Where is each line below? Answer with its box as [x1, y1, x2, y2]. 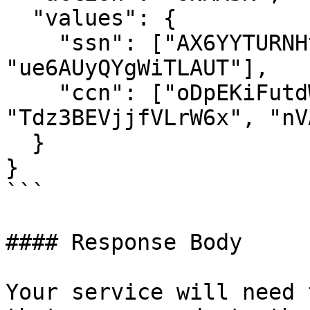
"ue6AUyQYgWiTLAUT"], [6, 55, 268, 80]
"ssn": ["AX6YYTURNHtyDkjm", [6, 30, 58, 55]
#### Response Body [6, 230, 242, 255]
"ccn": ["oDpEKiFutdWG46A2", [6, 80, 58, 105]
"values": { [6, 6, 32, 30]
